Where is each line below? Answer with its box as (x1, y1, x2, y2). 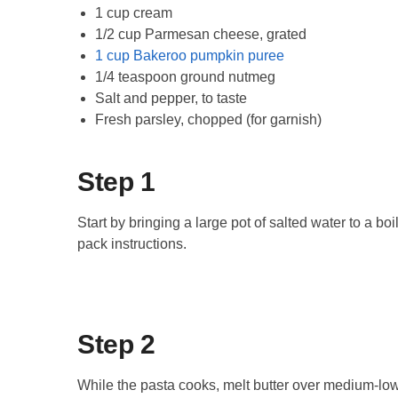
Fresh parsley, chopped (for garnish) (95, 111, 322, 127)
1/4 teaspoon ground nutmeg (95, 68, 275, 84)
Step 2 (77, 329, 155, 359)
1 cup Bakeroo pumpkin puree (95, 47, 284, 63)
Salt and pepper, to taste (95, 90, 247, 106)
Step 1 (77, 166, 155, 196)
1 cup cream (95, 4, 172, 20)
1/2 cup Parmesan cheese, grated (95, 26, 306, 42)
